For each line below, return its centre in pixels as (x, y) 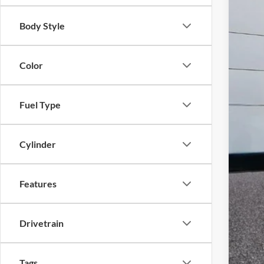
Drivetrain (42, 223)
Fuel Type (40, 105)
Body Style (42, 26)
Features (38, 184)
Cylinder (38, 144)
